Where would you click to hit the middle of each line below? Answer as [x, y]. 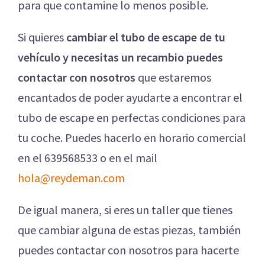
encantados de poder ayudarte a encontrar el [130, 98]
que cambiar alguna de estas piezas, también [129, 230]
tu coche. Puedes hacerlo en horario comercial [132, 138]
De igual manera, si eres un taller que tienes [125, 210]
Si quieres [42, 37]
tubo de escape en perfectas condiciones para [132, 118]
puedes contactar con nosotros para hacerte [128, 250]
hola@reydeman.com [71, 178]
